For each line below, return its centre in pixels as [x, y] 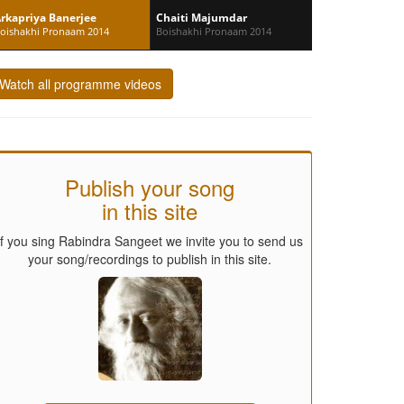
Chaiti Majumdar [202, 17]
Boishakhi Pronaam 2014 [214, 31]
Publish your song [150, 187]
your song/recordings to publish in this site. [150, 258]
